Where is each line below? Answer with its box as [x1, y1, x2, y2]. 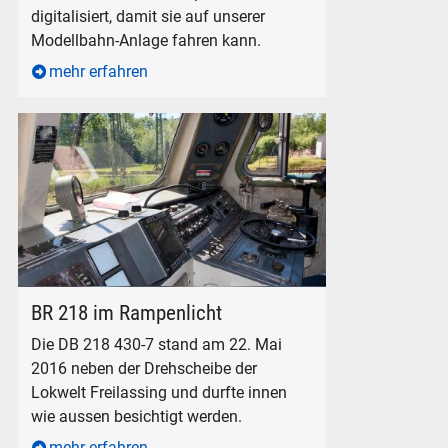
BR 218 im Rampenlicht [31, 300, 223, 325]
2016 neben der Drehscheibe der [31, 359, 258, 379]
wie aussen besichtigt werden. [31, 407, 243, 427]
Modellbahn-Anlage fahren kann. [31, 31, 262, 51]
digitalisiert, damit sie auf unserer [31, 7, 266, 27]
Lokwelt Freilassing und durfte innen [31, 383, 288, 403]
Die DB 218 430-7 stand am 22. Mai [31, 335, 283, 355]
